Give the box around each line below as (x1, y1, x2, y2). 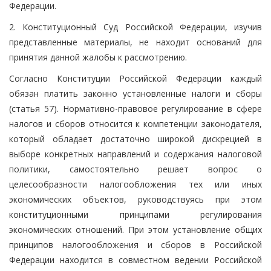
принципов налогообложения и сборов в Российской (9, 238, 262, 250)
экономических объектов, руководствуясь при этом (9, 193, 262, 205)
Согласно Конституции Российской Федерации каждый (9, 72, 262, 84)
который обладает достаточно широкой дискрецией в (9, 132, 262, 145)
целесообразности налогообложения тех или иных (9, 178, 262, 190)
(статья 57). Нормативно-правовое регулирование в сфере (9, 102, 262, 114)
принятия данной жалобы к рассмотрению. (9, 51, 187, 63)
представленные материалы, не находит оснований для (9, 36, 262, 48)
